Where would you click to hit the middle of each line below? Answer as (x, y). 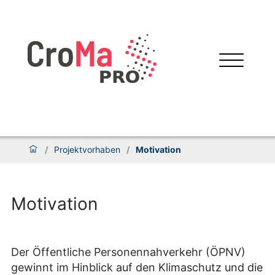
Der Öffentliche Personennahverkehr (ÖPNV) (128, 252)
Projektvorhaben (87, 149)
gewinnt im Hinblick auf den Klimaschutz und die (137, 267)
